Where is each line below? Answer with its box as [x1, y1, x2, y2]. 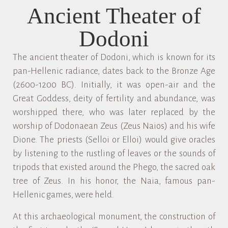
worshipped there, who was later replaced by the [13, 107, 215, 117]
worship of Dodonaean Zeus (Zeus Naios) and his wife [13, 121, 215, 131]
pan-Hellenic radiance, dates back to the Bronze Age [13, 66, 215, 76]
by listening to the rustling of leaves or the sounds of [13, 149, 215, 158]
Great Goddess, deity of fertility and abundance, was [13, 94, 215, 103]
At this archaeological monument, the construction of [13, 212, 215, 221]
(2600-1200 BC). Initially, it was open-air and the [13, 80, 215, 90]
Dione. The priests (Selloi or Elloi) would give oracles [13, 135, 215, 145]
